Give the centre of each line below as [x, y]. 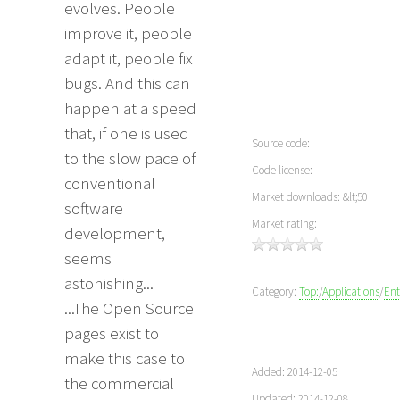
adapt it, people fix [129, 59]
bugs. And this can [127, 84]
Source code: [281, 143]
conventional [110, 184]
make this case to [125, 359]
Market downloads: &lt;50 [310, 196]
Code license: [282, 170]
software [94, 209]
